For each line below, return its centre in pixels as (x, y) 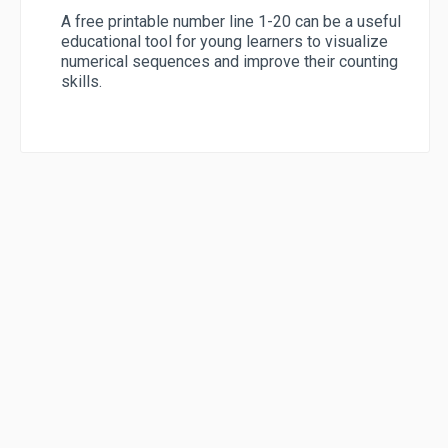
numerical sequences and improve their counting (229, 62)
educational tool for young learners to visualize (224, 42)
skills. (81, 82)
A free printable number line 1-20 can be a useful (231, 22)
